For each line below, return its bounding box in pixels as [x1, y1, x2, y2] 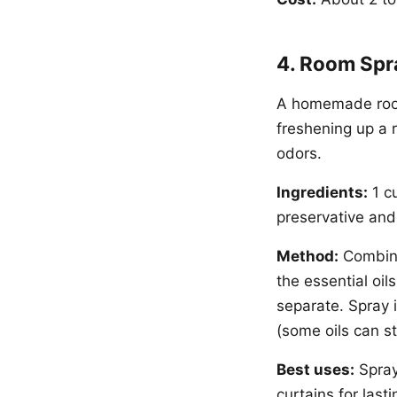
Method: [276, 247, 339, 265]
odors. [276, 144, 322, 162]
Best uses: [276, 361, 354, 378]
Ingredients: [276, 183, 368, 201]
